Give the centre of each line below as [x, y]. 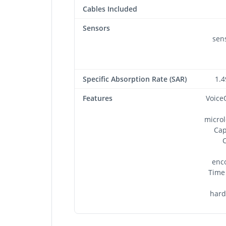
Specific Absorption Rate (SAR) [135, 79]
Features [98, 98]
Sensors [96, 28]
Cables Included [110, 9]
